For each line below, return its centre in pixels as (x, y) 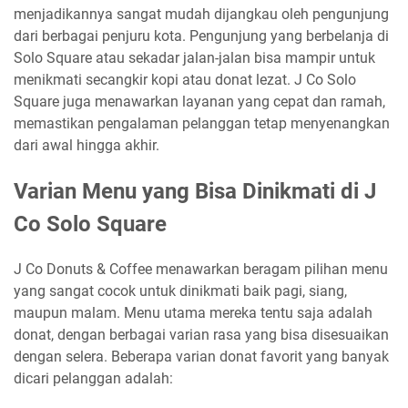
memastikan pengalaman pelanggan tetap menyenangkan (202, 123)
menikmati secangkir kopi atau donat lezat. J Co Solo (185, 80)
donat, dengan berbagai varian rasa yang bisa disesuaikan (201, 335)
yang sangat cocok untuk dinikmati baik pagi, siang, (180, 291)
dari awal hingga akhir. (87, 145)
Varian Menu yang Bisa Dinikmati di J (195, 191)
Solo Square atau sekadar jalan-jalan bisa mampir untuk (194, 58)
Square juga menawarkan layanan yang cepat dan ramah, (199, 102)
